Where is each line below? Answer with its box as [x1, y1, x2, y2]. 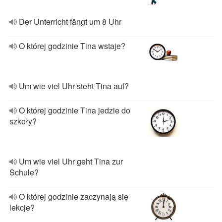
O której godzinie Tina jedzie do [19, 105, 130, 116]
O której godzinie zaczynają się [19, 191, 128, 202]
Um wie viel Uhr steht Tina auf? [19, 80, 129, 92]
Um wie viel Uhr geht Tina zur [19, 156, 123, 167]
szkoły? [9, 115, 37, 127]
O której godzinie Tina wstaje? [19, 40, 125, 52]
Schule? [9, 166, 39, 178]
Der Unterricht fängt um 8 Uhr [19, 16, 121, 27]
